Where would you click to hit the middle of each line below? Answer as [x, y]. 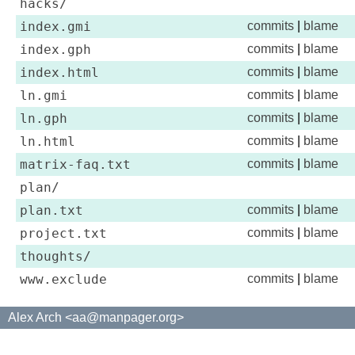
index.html [59, 73]
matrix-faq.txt [75, 164]
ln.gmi [44, 95]
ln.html [48, 141]
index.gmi [55, 27]
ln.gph [44, 118]
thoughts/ [55, 256]
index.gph [55, 50]
